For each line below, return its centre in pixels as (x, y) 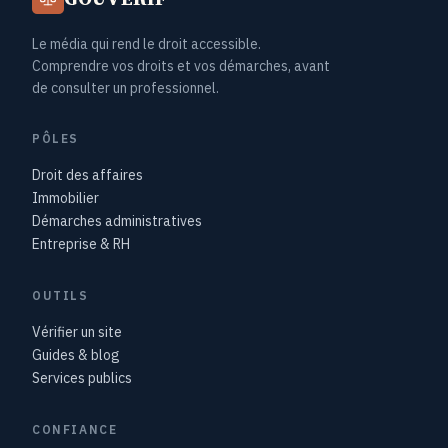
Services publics (82, 377)
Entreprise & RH (81, 243)
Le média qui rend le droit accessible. (146, 43)
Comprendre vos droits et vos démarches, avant (181, 65)
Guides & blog (76, 354)
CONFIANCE (75, 429)
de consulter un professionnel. (125, 87)
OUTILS (60, 295)
